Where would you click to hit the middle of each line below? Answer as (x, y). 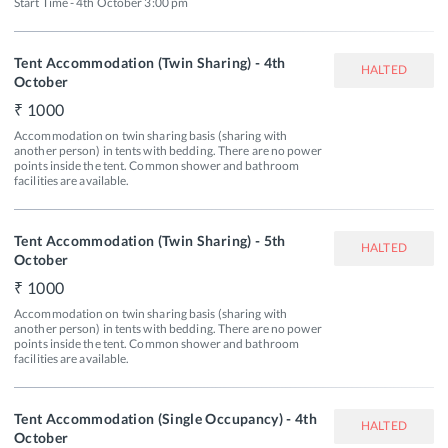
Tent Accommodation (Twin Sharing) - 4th (150, 62)
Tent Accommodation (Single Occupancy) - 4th (166, 418)
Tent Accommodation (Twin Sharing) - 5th (150, 240)
